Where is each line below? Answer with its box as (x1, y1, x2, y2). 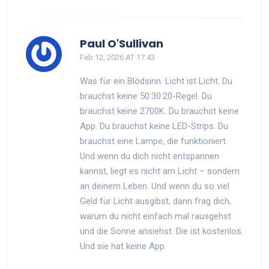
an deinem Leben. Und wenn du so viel (80, 180, 229, 192)
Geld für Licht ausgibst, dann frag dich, (80, 195, 231, 207)
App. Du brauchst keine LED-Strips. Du (80, 120, 228, 131)
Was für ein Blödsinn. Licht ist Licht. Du (80, 75, 232, 86)
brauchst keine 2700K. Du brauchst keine (80, 105, 239, 116)
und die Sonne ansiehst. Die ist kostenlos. (80, 225, 243, 237)
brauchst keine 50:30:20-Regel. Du (80, 90, 212, 101)
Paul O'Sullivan (80, 35, 163, 51)
